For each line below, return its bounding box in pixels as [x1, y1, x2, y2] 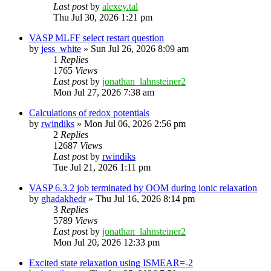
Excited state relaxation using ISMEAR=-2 [29, 257, 193, 268]
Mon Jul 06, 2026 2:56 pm [84, 118, 186, 129]
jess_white [41, 43, 81, 54]
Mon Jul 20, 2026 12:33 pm [53, 237, 160, 247]
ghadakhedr [41, 193, 86, 204]
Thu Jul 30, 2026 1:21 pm [53, 11, 152, 22]
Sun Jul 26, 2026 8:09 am [91, 43, 189, 54]
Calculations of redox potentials [29, 107, 149, 118]
